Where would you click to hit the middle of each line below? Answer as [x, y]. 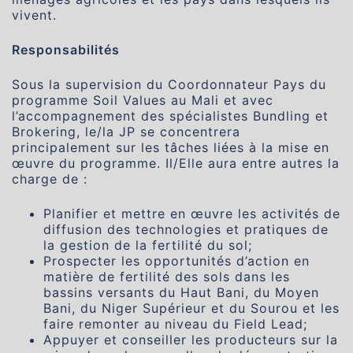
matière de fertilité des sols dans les [167, 277]
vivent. [34, 15]
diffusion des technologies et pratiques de [186, 229]
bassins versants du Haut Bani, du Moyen [181, 292]
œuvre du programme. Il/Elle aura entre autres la [176, 163]
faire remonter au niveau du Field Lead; [175, 324]
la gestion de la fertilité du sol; [148, 245]
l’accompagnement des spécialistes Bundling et [170, 116]
